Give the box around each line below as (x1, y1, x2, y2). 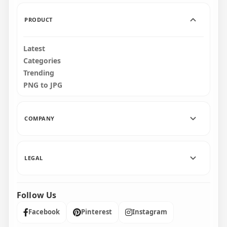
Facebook (28, 207, 60, 216)
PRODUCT (24, 15, 53, 23)
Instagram (132, 207, 167, 216)
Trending (23, 67, 54, 78)
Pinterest (81, 207, 112, 216)
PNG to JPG (23, 80, 62, 90)
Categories (23, 55, 61, 65)
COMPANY (24, 114, 55, 122)
